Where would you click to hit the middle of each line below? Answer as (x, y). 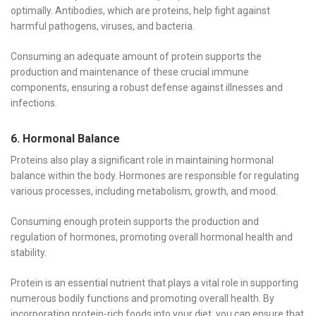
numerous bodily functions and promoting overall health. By (142, 298)
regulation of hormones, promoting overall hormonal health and (152, 237)
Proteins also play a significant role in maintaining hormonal (142, 160)
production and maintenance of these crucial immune (130, 72)
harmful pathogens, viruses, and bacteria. (103, 26)
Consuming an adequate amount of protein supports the (136, 56)
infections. (34, 103)
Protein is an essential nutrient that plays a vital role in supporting (154, 282)
